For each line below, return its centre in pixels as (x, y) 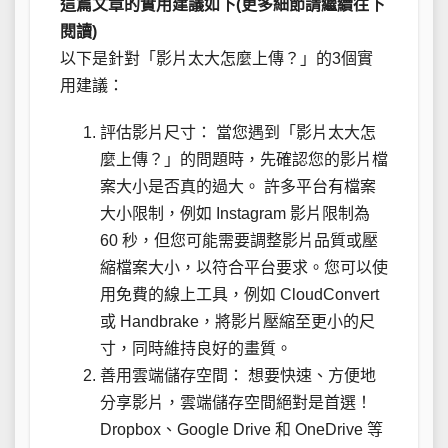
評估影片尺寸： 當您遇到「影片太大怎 (238, 133)
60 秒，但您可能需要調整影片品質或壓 (239, 241)
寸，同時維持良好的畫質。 (196, 349)
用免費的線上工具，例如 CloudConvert (239, 295)
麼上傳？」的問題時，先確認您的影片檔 (244, 160)
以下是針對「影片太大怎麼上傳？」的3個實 (216, 59)
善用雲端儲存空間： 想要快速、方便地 (238, 376)
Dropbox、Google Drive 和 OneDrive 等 (241, 430)
